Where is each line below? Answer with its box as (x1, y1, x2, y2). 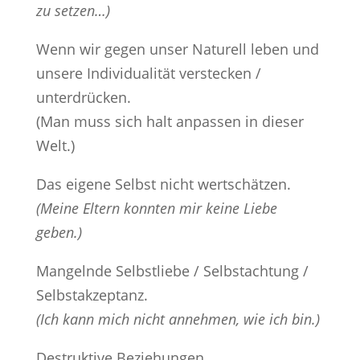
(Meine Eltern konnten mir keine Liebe (35, 198, 277, 218)
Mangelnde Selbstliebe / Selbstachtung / (35, 260, 309, 280)
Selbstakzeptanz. (35, 284, 148, 305)
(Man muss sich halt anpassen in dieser (35, 111, 304, 131)
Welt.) (35, 135, 75, 155)
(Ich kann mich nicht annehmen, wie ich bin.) (35, 309, 320, 329)
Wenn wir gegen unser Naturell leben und (35, 39, 319, 59)
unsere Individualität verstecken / (35, 63, 261, 83)
